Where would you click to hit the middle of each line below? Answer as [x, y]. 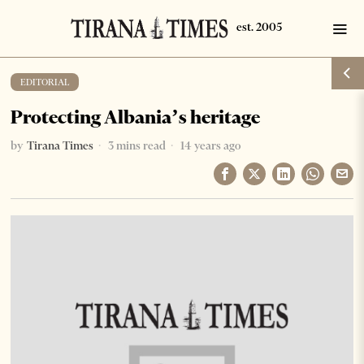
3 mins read [136, 145]
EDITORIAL [45, 82]
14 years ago [210, 145]
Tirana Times [61, 145]
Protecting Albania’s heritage [136, 117]
